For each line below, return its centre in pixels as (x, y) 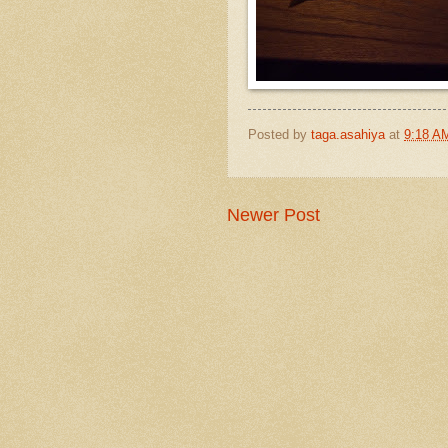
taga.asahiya (348, 135)
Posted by (279, 135)
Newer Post (273, 215)
